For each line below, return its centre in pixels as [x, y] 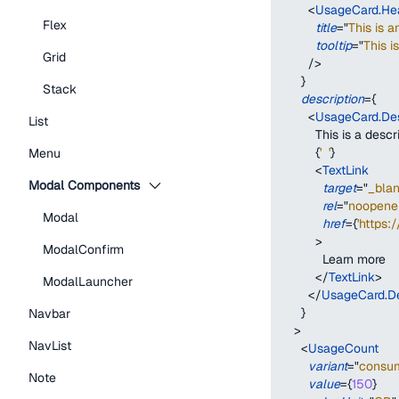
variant [328, 366]
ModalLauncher [88, 281]
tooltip [334, 45]
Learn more [333, 259]
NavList [50, 346]
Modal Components [84, 185]
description [333, 99]
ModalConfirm [83, 249]
